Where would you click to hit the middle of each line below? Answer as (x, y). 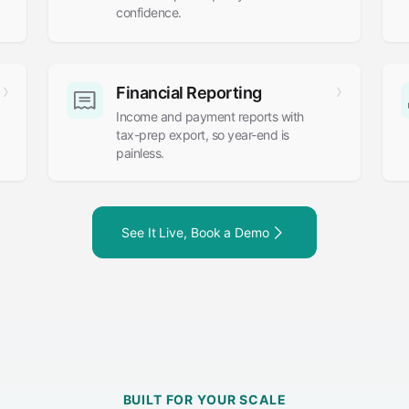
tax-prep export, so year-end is (203, 135)
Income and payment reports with (210, 116)
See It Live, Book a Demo (195, 232)
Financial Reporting (189, 93)
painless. (140, 153)
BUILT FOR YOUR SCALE (204, 399)
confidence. (149, 12)
